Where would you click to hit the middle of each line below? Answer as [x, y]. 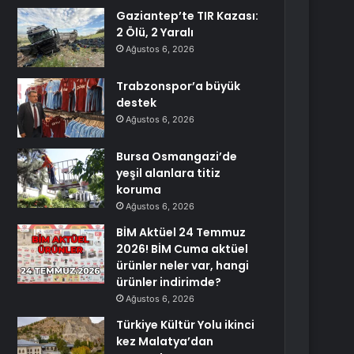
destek [137, 103]
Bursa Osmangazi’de [177, 156]
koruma [139, 190]
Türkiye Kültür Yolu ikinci [186, 325]
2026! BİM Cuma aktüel [183, 249]
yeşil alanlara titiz [169, 173]
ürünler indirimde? [169, 282]
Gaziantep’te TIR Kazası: [188, 16]
